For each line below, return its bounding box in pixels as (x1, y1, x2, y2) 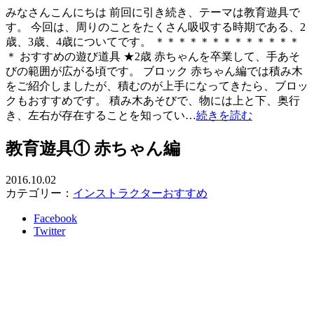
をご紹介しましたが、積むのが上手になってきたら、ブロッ (6, 79, 308, 92)
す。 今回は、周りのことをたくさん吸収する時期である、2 (6, 20, 306, 33)
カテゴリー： (6, 186, 73, 199)
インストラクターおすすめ (73, 186, 207, 199)
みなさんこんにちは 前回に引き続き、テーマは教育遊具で (6, 6, 300, 18)
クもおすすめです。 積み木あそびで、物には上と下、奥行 (6, 94, 300, 107)
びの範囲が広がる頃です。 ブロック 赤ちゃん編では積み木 (6, 64, 303, 77)
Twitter (34, 224, 65, 237)
